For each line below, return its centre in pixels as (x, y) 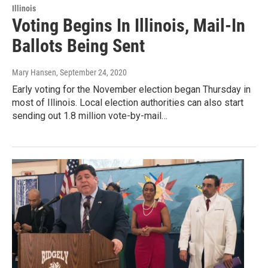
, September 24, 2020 (92, 73)
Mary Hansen (34, 73)
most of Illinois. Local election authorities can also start (128, 103)
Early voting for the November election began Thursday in (131, 90)
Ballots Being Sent (78, 46)
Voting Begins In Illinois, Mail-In (129, 26)
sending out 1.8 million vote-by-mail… (90, 116)
